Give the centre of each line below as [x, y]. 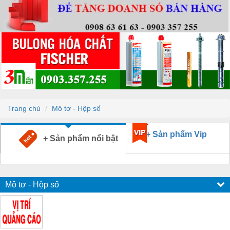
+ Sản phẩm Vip [176, 134]
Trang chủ [24, 108]
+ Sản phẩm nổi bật [78, 138]
